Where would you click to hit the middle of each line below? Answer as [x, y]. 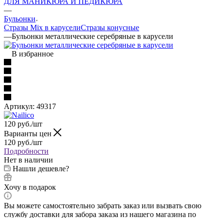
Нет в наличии [28, 160]
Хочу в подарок [30, 187]
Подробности [26, 151]
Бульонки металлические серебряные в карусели [92, 36]
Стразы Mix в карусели [42, 27]
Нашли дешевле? [41, 168]
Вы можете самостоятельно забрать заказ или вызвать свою [103, 205]
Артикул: [19, 106]
